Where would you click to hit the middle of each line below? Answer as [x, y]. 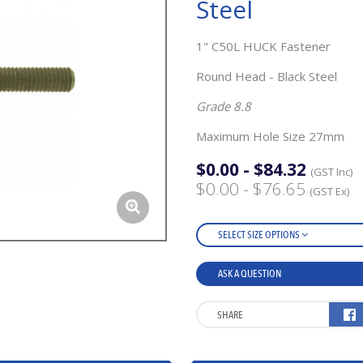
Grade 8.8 [223, 106]
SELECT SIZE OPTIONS [259, 235]
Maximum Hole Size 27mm [270, 136]
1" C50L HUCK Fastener [263, 46]
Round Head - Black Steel [266, 76]
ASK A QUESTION [249, 273]
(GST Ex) [329, 191]
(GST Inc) [331, 172]
